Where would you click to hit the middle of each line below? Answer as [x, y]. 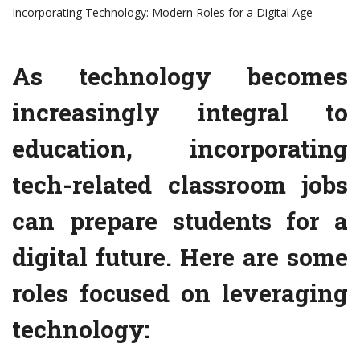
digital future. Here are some [180, 257]
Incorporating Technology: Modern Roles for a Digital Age [162, 13]
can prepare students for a [180, 221]
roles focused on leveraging [180, 293]
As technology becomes [180, 76]
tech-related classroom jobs [180, 185]
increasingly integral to [180, 112]
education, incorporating [180, 149]
